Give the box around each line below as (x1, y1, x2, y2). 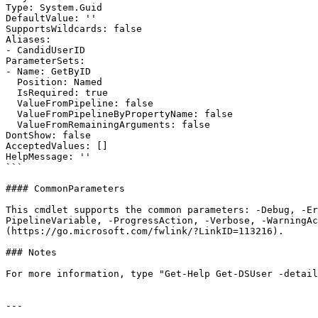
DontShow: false (6, 130, 91, 141)
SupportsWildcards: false (6, 23, 142, 34)
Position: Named (6, 77, 17, 87)
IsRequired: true (6, 87, 17, 98)
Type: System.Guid (6, 2, 102, 13)
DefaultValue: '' (6, 13, 97, 23)
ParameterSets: (6, 55, 85, 66)
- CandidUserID (6, 45, 85, 55)
